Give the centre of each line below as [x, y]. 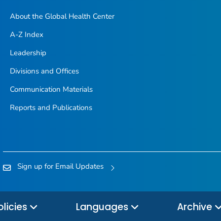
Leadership [28, 53]
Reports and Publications [51, 107]
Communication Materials [51, 89]
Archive [196, 207]
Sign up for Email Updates [60, 166]
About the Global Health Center [62, 16]
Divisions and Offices [44, 71]
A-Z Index [26, 34]
